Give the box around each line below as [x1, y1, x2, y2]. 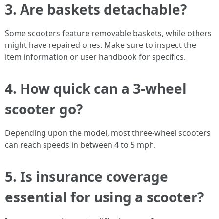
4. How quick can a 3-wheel [5, 79, 187, 98]
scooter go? [5, 100, 83, 118]
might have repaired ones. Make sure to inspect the [5, 40, 196, 50]
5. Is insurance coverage [5, 167, 168, 186]
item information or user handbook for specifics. [5, 51, 186, 62]
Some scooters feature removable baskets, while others [5, 28, 212, 39]
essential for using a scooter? [5, 188, 204, 206]
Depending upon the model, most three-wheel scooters [5, 128, 211, 138]
